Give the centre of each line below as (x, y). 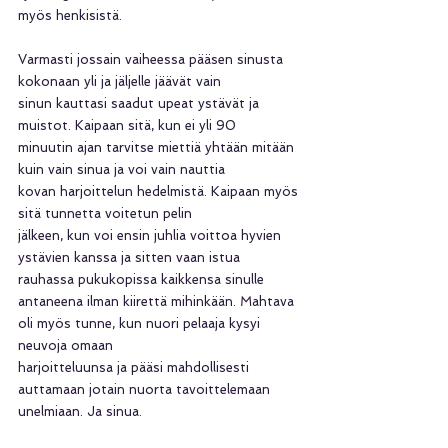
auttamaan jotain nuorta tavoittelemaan (146, 390)
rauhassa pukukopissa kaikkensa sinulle (143, 280)
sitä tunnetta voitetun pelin (105, 214)
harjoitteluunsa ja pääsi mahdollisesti (135, 368)
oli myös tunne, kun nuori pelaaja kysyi (141, 324)
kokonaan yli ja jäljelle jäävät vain (119, 82)
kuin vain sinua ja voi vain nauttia (121, 170)
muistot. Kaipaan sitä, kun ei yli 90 (127, 126)
